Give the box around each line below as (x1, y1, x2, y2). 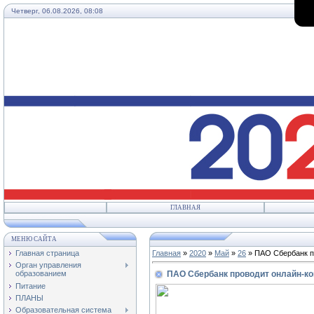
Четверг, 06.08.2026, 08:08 (11, 7, 103, 15)
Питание (15, 281, 46, 290)
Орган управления (15, 261, 81, 270)
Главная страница (15, 249, 79, 257)
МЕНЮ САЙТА (11, 235, 57, 243)
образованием (15, 269, 67, 278)
